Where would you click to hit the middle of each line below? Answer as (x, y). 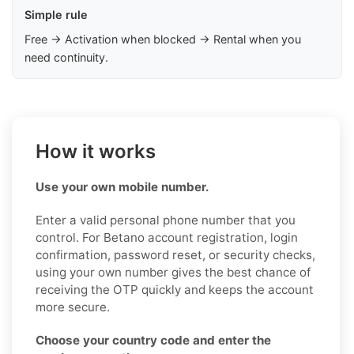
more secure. (73, 307)
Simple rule (56, 14)
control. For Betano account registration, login (167, 237)
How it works (96, 151)
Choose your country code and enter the (153, 340)
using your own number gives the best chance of (173, 272)
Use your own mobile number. (122, 186)
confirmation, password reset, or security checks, (175, 254)
